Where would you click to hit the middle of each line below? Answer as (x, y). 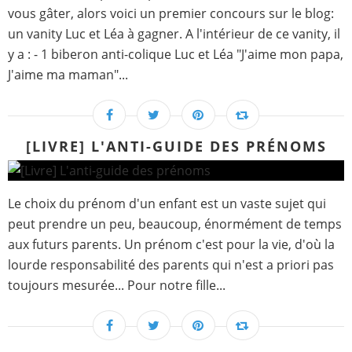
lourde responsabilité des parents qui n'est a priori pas (171, 265)
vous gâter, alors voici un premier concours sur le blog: (171, 14)
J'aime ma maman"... (68, 75)
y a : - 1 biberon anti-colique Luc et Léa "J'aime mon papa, (176, 55)
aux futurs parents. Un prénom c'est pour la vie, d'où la (171, 245)
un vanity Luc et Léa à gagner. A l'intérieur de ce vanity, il (174, 34)
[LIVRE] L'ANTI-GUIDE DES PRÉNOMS (176, 147)
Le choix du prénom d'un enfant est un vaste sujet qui (167, 204)
